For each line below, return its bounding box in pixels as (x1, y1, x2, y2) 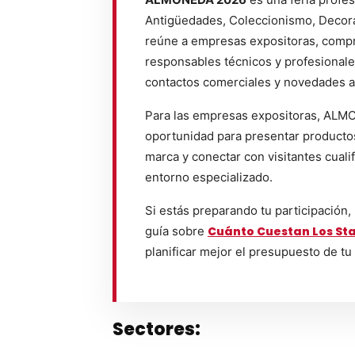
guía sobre (145, 223, 208, 239)
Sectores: (113, 316, 200, 342)
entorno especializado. (145, 169, 273, 185)
